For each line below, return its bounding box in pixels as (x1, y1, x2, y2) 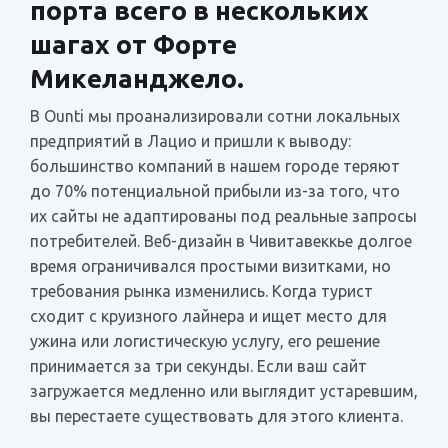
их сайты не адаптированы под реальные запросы (30, 206, 417, 225)
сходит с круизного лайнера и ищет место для (30, 306, 387, 325)
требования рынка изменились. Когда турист (30, 281, 373, 300)
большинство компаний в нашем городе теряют (30, 156, 400, 175)
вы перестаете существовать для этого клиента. (30, 406, 403, 425)
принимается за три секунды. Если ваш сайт (30, 356, 367, 375)
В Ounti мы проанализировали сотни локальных (30, 106, 400, 125)
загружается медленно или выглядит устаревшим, (30, 381, 418, 400)
